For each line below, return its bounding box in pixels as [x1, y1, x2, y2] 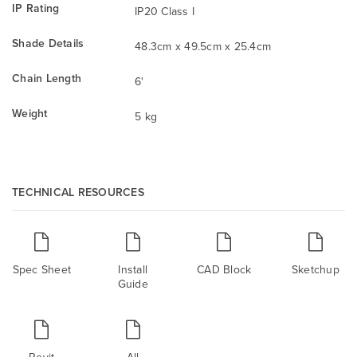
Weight [12, 105, 48, 122]
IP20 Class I [135, 3, 194, 20]
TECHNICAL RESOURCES [12, 184, 144, 201]
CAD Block [197, 261, 252, 278]
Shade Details [12, 35, 84, 52]
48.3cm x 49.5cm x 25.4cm [135, 38, 271, 55]
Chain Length [12, 70, 81, 87]
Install [118, 261, 148, 278]
